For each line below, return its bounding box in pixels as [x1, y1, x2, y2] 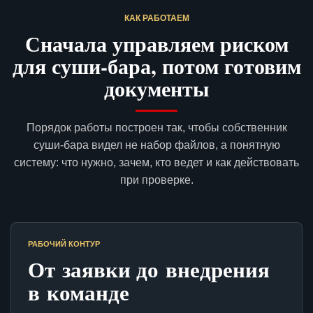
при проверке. [119, 174, 194, 187]
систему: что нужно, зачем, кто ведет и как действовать [14, 156, 299, 169]
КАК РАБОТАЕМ [124, 13, 189, 24]
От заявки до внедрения [28, 253, 270, 286]
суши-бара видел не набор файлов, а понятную [33, 139, 280, 152]
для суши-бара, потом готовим [12, 50, 301, 82]
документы [104, 73, 209, 104]
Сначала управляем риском [24, 28, 289, 59]
